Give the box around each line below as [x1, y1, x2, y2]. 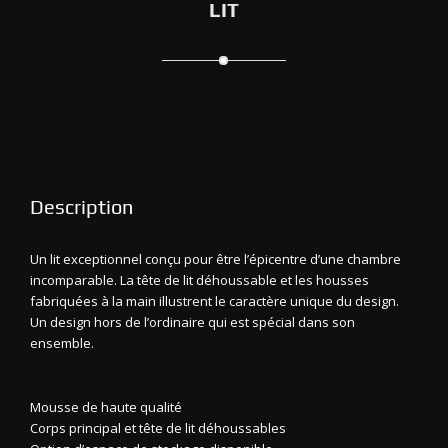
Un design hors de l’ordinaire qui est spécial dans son [30, 312, 355, 331]
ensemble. [30, 333, 94, 352]
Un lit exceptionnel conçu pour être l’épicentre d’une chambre [30, 249, 401, 268]
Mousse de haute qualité [30, 397, 182, 416]
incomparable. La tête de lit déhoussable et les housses [30, 270, 369, 289]
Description [30, 194, 133, 218]
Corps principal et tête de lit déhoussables [30, 418, 286, 437]
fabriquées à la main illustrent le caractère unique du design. [30, 291, 399, 310]
